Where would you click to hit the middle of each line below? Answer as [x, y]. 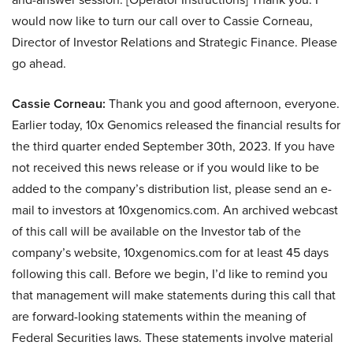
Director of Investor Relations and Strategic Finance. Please [175, 42]
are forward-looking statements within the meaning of [159, 316]
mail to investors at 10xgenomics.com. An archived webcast [175, 210]
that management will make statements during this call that [174, 295]
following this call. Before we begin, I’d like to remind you [170, 274]
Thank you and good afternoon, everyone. [223, 104]
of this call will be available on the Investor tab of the [156, 231]
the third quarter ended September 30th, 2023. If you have [173, 146]
